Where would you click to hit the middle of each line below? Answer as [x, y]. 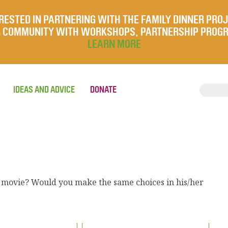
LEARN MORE [114, 44]
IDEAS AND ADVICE [44, 90]
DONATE [103, 90]
